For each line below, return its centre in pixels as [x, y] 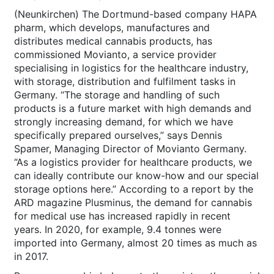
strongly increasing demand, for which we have [123, 122]
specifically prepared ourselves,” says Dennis [118, 135]
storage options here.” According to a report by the [133, 189]
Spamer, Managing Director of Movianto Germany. [130, 149]
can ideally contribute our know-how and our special [136, 176]
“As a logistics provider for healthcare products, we [133, 162]
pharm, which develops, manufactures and [112, 28]
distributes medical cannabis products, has [113, 41]
